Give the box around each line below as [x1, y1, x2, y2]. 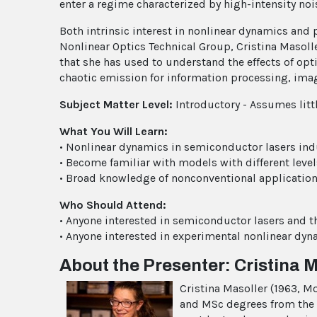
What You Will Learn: [59, 124, 168, 138]
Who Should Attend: [59, 197, 166, 212]
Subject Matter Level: [59, 97, 173, 111]
